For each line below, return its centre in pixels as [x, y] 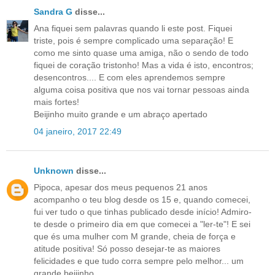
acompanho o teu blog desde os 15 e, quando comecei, [142, 199]
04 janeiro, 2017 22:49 [78, 131]
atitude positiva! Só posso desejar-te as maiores [127, 248]
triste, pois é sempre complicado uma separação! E [134, 41]
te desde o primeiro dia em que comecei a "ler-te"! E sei [142, 224]
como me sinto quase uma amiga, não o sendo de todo [141, 53]
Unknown [54, 170]
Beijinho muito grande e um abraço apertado [121, 114]
